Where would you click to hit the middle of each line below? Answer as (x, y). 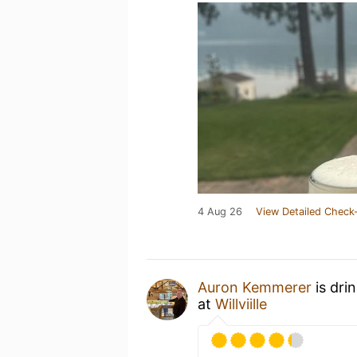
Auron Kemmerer (255, 287)
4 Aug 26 (220, 211)
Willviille (241, 304)
